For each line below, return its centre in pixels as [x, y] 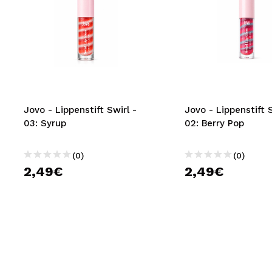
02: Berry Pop [214, 123]
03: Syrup [45, 123]
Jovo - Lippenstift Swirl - [80, 110]
